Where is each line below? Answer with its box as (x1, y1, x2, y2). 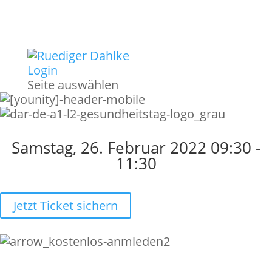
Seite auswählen (27, 76, 118, 93)
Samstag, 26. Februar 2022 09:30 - (12, 137, 260, 158)
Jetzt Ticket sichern (13, 197, 118, 214)
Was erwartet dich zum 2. (29, 245, 243, 270)
